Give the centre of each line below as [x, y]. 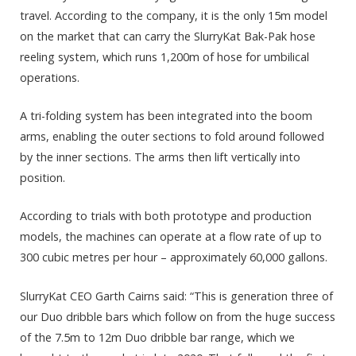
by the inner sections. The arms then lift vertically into [160, 157]
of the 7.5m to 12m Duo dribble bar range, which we [157, 337]
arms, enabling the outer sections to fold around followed [172, 137]
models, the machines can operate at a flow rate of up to [171, 237]
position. [43, 178]
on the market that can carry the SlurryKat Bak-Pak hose [168, 37]
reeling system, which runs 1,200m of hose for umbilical [164, 57]
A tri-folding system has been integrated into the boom [166, 116]
